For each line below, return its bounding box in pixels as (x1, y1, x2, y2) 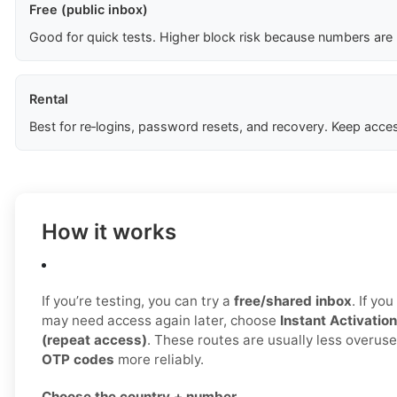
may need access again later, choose (42, 312, 280, 330)
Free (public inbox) (29, 2, 148, 18)
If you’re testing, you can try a (42, 292, 234, 310)
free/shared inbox (234, 292, 352, 310)
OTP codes (42, 351, 114, 369)
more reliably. (114, 351, 204, 369)
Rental (29, 91, 68, 107)
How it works (42, 219, 176, 245)
